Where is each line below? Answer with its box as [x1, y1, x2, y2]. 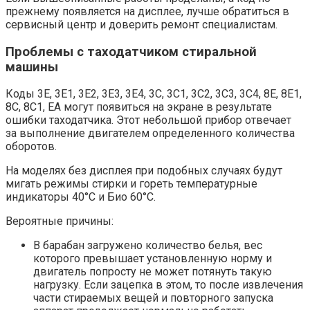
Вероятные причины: [6, 215, 113, 228]
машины [6, 59, 58, 75]
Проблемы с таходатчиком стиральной [6, 44, 257, 60]
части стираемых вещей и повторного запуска [33, 291, 273, 305]
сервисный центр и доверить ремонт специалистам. [6, 17, 277, 31]
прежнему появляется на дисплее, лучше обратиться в [6, 4, 289, 18]
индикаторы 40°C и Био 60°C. [6, 190, 156, 204]
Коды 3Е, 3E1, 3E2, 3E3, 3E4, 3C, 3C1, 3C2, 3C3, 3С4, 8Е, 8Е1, [6, 87, 302, 101]
